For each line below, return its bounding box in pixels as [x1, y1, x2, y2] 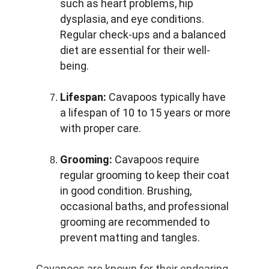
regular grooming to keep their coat [60, 169, 232, 181]
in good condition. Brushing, [60, 184, 194, 197]
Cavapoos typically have [106, 91, 228, 103]
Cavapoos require [112, 153, 202, 166]
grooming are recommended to [60, 216, 212, 228]
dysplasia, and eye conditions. [60, 13, 207, 25]
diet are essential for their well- [60, 44, 210, 56]
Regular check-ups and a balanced [60, 28, 228, 41]
